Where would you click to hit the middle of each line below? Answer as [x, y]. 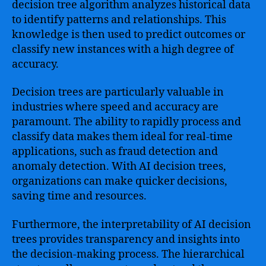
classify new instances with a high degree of [123, 49]
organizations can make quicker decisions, [120, 181]
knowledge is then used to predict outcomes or [129, 34]
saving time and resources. [79, 196]
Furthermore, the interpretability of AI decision [132, 224]
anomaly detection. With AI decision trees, [119, 167]
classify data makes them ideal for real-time [122, 137]
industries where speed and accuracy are [115, 107]
